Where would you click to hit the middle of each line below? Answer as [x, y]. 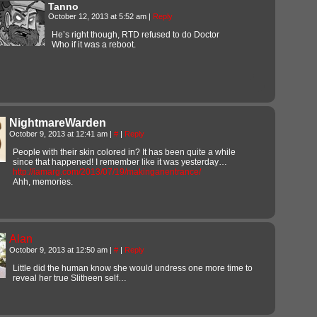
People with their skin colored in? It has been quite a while [124, 152]
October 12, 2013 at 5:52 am [98, 16]
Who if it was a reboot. [94, 44]
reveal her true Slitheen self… [70, 278]
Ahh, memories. [43, 181]
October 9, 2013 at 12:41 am [59, 133]
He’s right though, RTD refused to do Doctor [136, 34]
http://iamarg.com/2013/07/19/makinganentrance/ [107, 172]
